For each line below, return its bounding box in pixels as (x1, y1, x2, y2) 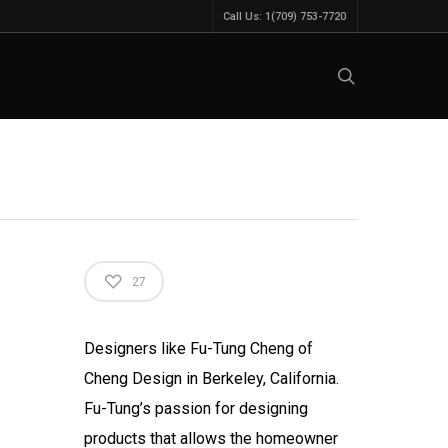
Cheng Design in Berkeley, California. (84, 369, 340, 388)
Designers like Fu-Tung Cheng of (84, 339, 314, 358)
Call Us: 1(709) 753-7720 (223, 10, 346, 23)
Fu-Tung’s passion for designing (84, 399, 309, 418)
